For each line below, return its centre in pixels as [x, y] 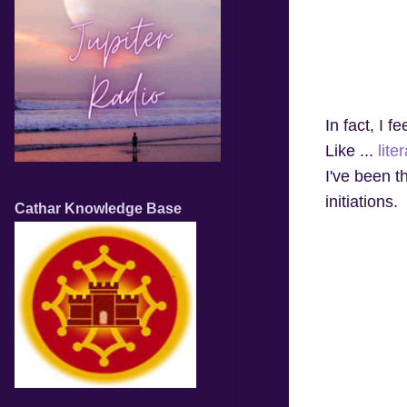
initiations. [361, 201]
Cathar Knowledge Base [98, 208]
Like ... [351, 150]
